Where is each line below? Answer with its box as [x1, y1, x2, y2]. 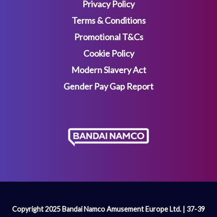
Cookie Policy [83, 48, 134, 59]
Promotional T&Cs [74, 31, 143, 42]
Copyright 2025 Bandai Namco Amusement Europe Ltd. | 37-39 [12, 205, 205, 213]
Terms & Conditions [71, 15, 146, 26]
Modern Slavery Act [71, 64, 146, 75]
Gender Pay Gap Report [63, 81, 154, 92]
